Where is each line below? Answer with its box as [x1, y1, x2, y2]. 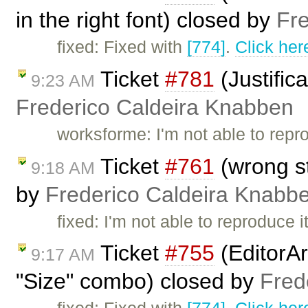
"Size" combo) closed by [16, 269, 260, 294]
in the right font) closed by [16, 8, 276, 32]
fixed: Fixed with [57, 37, 188, 56]
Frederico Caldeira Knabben [16, 94, 294, 120]
